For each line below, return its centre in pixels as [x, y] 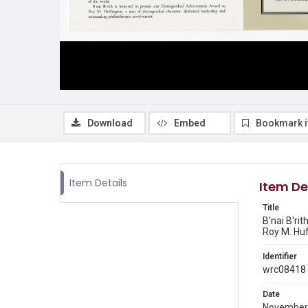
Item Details [98, 183]
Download [110, 123]
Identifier [280, 256]
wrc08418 [284, 269]
